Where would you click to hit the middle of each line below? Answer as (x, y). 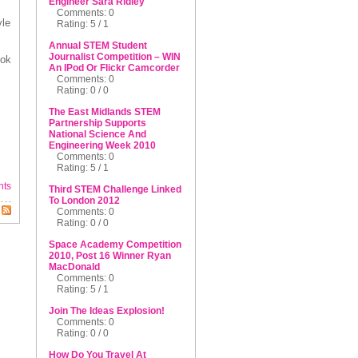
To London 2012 (84, 201)
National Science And (97, 134)
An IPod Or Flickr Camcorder (114, 68)
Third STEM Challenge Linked (115, 189)
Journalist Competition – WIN (114, 57)
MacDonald (74, 267)
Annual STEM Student (97, 46)
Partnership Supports (97, 123)
